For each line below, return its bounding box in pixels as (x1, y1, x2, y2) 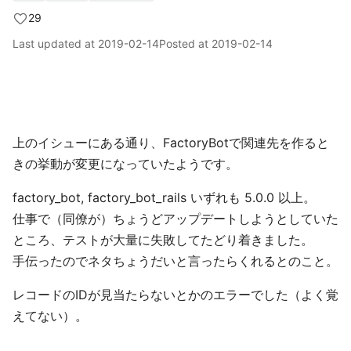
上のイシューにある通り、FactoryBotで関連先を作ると (13, 135, 329, 150)
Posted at (159, 37, 212, 50)
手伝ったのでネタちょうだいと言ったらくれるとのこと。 (13, 253, 338, 269)
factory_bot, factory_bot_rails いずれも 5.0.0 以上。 (13, 190, 316, 205)
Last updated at (13, 37, 98, 50)
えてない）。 (13, 308, 88, 324)
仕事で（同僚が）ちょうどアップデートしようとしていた (13, 211, 338, 226)
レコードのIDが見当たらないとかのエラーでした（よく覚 (13, 287, 338, 302)
